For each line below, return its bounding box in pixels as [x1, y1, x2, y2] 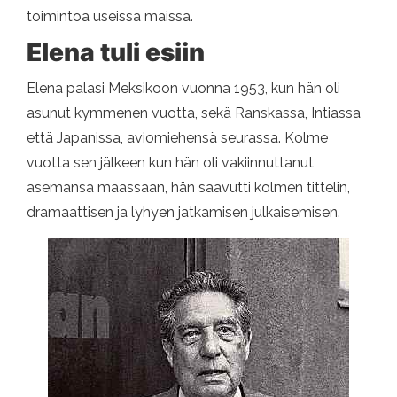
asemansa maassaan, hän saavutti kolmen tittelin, [27, 179, 350, 197]
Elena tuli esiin [27, 37, 205, 68]
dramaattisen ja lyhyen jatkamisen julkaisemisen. [27, 204, 340, 222]
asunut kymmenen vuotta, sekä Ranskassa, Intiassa [27, 105, 361, 122]
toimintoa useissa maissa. [27, 8, 193, 26]
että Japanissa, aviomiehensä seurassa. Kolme [27, 129, 328, 147]
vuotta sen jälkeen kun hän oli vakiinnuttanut [27, 154, 314, 172]
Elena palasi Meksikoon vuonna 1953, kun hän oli [27, 80, 340, 97]
